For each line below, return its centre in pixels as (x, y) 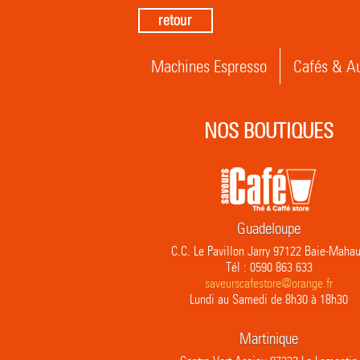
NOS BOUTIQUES (269, 131)
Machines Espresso (209, 66)
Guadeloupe (269, 229)
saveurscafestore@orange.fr (269, 283)
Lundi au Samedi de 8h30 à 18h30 (269, 299)
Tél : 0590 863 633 (269, 267)
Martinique (269, 339)
